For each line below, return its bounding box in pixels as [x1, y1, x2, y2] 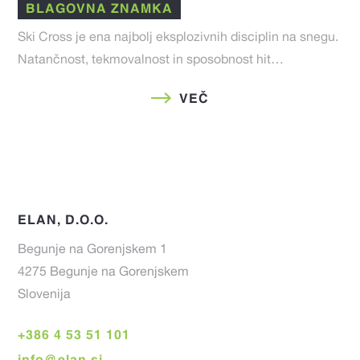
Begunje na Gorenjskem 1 [18, 244, 168, 258]
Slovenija [18, 289, 72, 303]
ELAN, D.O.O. [18, 212, 109, 227]
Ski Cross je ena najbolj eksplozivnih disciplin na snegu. [18, 32, 339, 46]
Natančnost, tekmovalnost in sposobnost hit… [18, 55, 284, 68]
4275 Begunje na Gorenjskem [18, 267, 190, 280]
